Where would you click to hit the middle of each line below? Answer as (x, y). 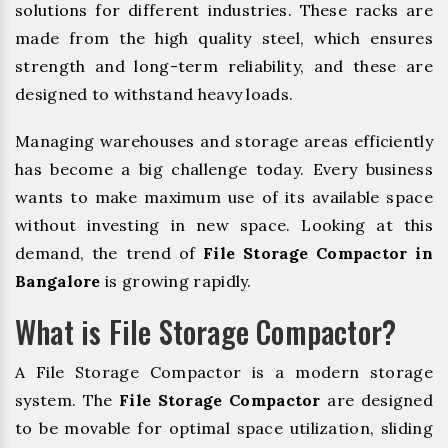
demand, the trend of (109, 252)
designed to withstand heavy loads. (154, 93)
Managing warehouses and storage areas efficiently (224, 140)
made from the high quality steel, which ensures (224, 37)
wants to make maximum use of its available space (224, 196)
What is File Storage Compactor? (206, 331)
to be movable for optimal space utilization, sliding (224, 427)
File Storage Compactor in (318, 252)
